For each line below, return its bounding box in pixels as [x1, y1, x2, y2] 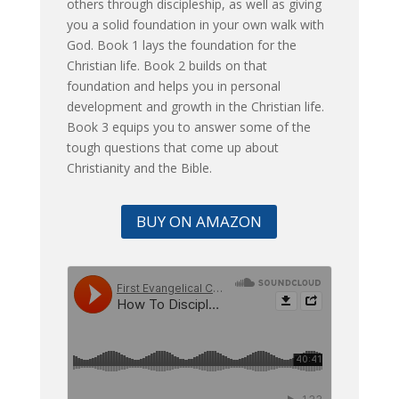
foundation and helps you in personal [66, 77, 281, 94]
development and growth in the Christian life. [66, 97, 324, 115]
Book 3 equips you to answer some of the [66, 118, 311, 135]
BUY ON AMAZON [136, 210, 263, 232]
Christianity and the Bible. [66, 159, 212, 176]
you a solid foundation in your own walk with [66, 15, 324, 33]
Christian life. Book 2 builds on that [66, 56, 267, 74]
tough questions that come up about [66, 138, 279, 156]
